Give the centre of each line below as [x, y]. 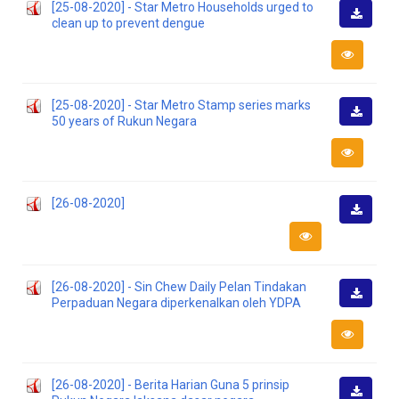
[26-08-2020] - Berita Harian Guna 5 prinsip [171, 385]
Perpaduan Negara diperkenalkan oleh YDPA [176, 303]
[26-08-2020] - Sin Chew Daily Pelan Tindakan [179, 287]
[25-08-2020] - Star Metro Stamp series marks [181, 105]
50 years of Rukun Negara [124, 121]
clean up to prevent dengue [128, 23]
